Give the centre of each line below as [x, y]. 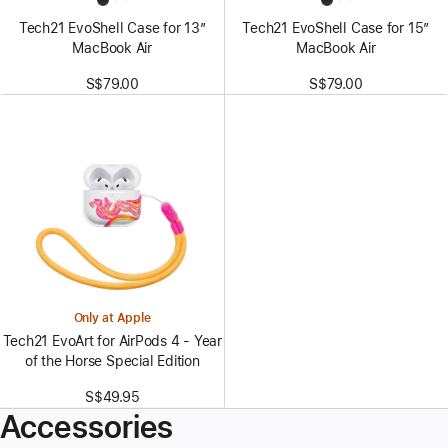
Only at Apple [112, 318]
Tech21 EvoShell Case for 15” [336, 28]
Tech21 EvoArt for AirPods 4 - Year [112, 341]
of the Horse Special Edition [112, 361]
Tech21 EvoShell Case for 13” [112, 28]
